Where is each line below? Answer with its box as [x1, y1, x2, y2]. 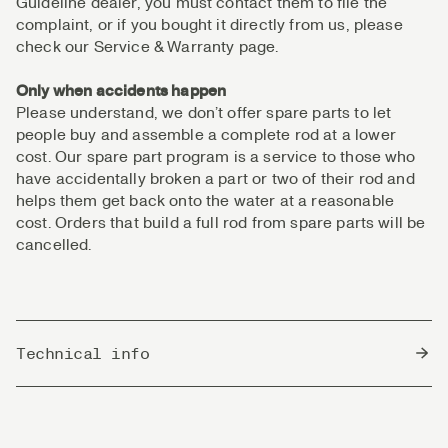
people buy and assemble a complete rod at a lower [16, 124, 396, 144]
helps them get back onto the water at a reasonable [16, 190, 395, 210]
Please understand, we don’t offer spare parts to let [16, 102, 392, 122]
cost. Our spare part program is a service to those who [16, 146, 416, 166]
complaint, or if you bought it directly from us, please [16, 14, 403, 34]
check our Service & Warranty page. [16, 36, 279, 56]
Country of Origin [16, 394, 142, 414]
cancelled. [16, 234, 92, 254]
